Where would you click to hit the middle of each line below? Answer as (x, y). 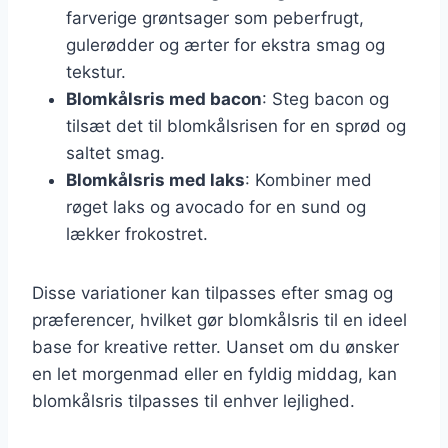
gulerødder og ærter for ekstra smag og (225, 44)
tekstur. (96, 71)
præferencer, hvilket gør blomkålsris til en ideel (219, 319)
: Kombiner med (308, 179)
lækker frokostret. (137, 233)
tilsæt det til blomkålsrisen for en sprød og (236, 125)
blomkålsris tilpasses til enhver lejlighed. (193, 400)
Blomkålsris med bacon (164, 98)
